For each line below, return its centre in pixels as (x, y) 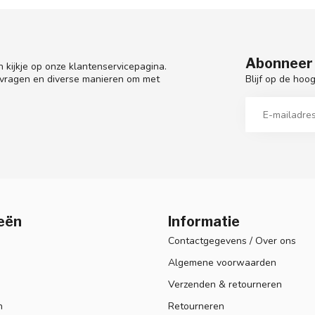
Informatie (204, 222)
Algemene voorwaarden (222, 263)
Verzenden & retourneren (225, 285)
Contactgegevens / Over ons (232, 241)
